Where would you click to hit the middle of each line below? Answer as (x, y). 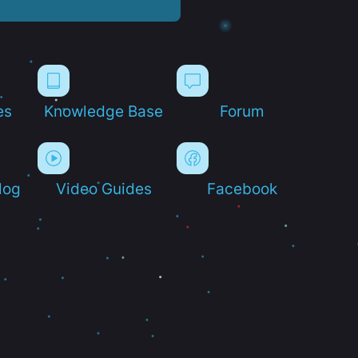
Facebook (243, 188)
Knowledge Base (104, 111)
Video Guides (103, 188)
